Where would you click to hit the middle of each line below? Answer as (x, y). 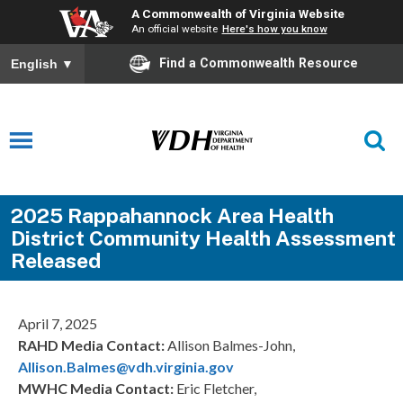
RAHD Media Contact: (93, 345)
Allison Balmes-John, (231, 345)
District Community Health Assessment (203, 238)
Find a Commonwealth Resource (259, 63)
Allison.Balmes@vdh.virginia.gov (126, 367)
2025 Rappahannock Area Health (172, 216)
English (36, 64)
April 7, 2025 (58, 324)
